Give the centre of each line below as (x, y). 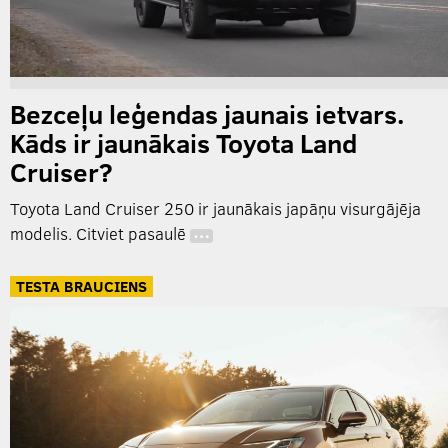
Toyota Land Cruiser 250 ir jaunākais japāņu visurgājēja (215, 209)
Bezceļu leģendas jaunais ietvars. (207, 114)
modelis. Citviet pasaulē (100, 234)
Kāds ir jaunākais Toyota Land (183, 143)
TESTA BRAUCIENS (81, 285)
